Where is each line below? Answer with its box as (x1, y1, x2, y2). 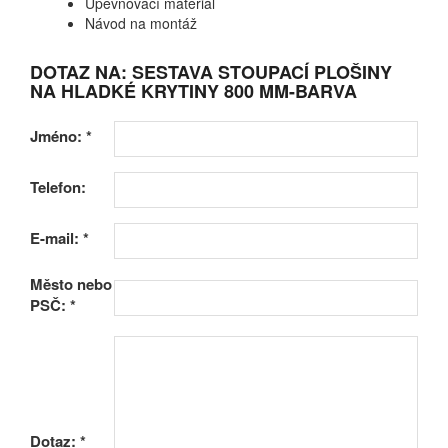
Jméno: (30, 125, 86, 148)
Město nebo (30, 273, 112, 296)
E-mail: (30, 227, 83, 250)
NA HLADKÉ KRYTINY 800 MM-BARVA (30, 78, 357, 105)
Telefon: (30, 176, 86, 199)
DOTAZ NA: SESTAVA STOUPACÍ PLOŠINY (30, 59, 392, 86)
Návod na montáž (85, 13, 197, 34)
